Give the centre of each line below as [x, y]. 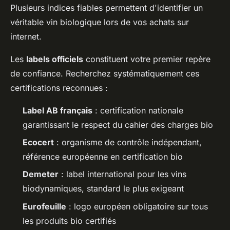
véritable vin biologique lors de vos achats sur [100, 22]
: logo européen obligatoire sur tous [137, 206]
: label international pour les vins [122, 174]
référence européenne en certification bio [103, 156]
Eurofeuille [44, 206]
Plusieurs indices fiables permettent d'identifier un [107, 7]
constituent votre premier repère [147, 59]
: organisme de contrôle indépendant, [128, 142]
